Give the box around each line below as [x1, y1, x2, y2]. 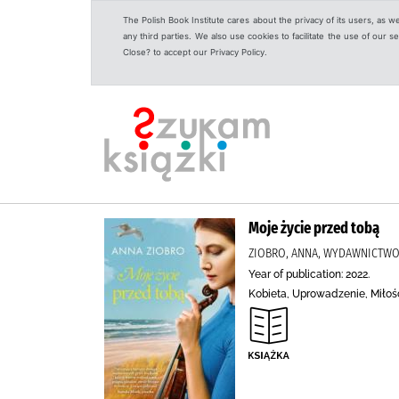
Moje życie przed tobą [248, 218, 379, 238]
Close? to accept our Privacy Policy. [123, 47, 267, 57]
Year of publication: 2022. [248, 268, 370, 281]
